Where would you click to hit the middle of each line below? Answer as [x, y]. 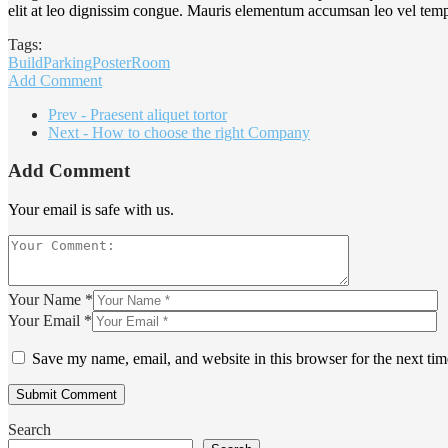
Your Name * [50, 299]
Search [29, 429]
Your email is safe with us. [91, 209]
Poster [111, 62]
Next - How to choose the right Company [179, 132]
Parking [67, 62]
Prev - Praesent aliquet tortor [137, 114]
